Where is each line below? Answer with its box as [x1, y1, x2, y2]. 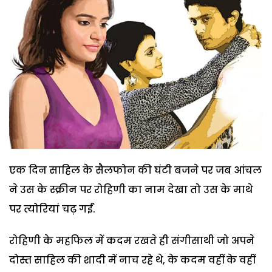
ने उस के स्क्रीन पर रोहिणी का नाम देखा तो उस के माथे [9, 183, 253, 197]
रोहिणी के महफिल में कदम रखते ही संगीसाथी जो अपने [9, 234, 254, 248]
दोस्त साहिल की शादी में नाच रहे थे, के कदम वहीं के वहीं [9, 253, 255, 268]
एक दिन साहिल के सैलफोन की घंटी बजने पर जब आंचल [9, 163, 262, 178]
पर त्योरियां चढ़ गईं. [9, 202, 95, 217]
